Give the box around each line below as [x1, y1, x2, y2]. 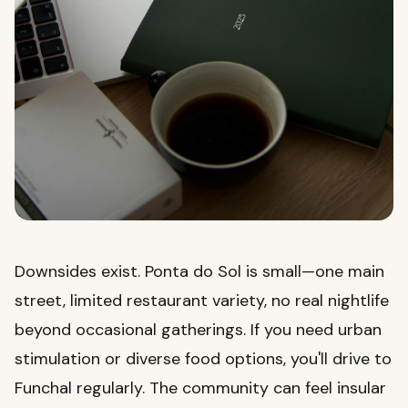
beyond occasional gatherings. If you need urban [15, 319, 382, 342]
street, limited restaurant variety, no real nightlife [15, 290, 389, 312]
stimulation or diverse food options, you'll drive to [15, 348, 392, 371]
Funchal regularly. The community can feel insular [15, 377, 386, 400]
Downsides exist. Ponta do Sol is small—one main [15, 260, 384, 283]
